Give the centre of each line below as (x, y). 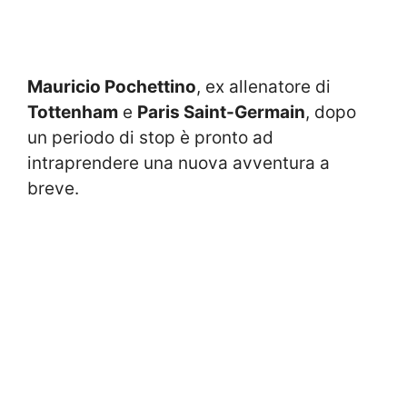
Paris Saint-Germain (221, 112)
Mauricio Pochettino (112, 86)
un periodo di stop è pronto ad (150, 137)
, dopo (331, 112)
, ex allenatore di (263, 86)
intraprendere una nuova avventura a (179, 163)
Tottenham (73, 112)
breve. (53, 188)
